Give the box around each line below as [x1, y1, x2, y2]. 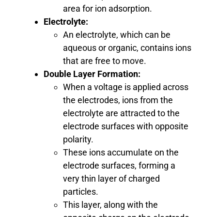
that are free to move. [63, 55, 146, 66]
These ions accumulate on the [63, 147, 179, 157]
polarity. [63, 134, 93, 144]
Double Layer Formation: [44, 68, 140, 79]
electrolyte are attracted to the [63, 108, 180, 118]
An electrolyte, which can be [63, 29, 170, 40]
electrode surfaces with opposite [63, 121, 188, 131]
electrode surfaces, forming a [63, 160, 175, 170]
